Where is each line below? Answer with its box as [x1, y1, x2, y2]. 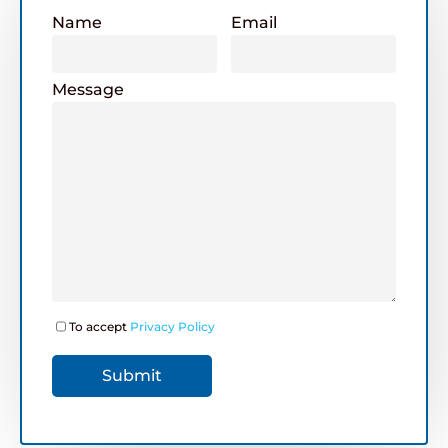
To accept [69, 319, 130, 335]
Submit [102, 366, 162, 386]
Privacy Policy [130, 319, 215, 335]
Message [52, 80, 124, 100]
